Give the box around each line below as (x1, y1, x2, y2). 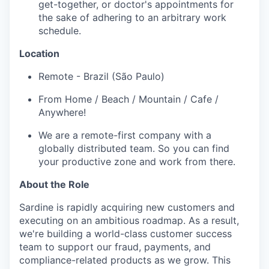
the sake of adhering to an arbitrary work (38, 11, 226, 23)
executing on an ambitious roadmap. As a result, (19, 214, 239, 226)
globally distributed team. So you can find (38, 142, 229, 154)
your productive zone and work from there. (38, 156, 235, 168)
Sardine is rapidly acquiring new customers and (19, 201, 235, 213)
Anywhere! (38, 106, 86, 118)
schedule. (38, 25, 81, 37)
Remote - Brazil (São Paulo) (38, 70, 165, 82)
